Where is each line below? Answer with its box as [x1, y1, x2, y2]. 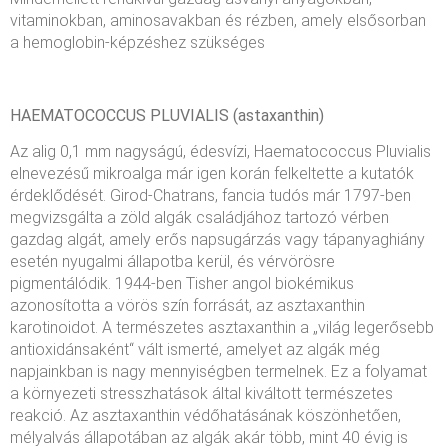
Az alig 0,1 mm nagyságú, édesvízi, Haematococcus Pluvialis [10, 141, 431, 161]
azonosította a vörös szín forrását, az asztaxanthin [10, 295, 365, 315]
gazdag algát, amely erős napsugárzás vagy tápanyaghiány [10, 229, 425, 249]
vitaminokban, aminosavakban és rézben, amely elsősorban [10, 10, 426, 30]
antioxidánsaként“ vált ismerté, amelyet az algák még [10, 339, 380, 359]
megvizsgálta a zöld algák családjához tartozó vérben [10, 207, 389, 227]
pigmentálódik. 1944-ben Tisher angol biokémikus [10, 273, 354, 293]
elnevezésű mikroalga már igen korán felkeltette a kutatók [10, 163, 414, 183]
